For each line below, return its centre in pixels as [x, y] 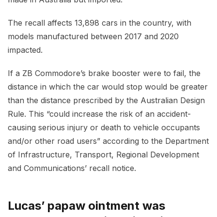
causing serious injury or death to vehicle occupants [104, 128]
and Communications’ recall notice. [72, 168]
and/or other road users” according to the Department [108, 141]
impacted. [25, 50]
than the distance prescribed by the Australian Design [106, 101]
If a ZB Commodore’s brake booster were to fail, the [104, 73]
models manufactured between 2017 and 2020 [93, 37]
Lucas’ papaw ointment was [86, 206]
